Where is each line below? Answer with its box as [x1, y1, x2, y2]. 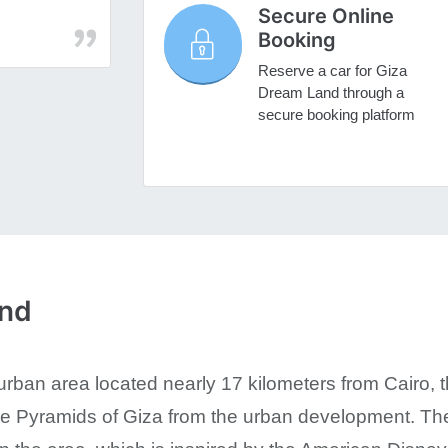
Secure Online [257, 4, 394, 29]
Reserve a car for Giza [257, 62, 407, 80]
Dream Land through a [257, 84, 404, 102]
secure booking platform [257, 106, 415, 124]
